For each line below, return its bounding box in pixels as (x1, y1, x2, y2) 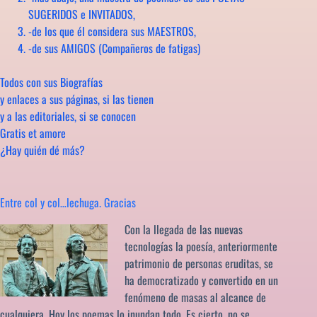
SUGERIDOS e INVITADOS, (28, 5, 135, 23)
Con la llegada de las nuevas (125, 221, 243, 238)
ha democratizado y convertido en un (125, 272, 278, 289)
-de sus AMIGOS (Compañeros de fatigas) (28, 39, 200, 57)
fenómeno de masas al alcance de (125, 289, 266, 306)
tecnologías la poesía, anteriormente (125, 238, 277, 255)
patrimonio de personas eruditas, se (125, 255, 273, 272)
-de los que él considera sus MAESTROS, (28, 22, 196, 40)
